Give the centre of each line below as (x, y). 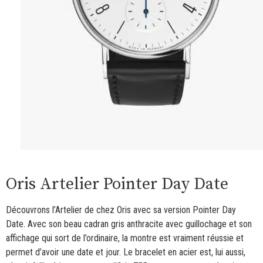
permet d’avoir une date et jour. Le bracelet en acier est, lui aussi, (126, 252)
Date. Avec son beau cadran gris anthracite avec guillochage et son (129, 224)
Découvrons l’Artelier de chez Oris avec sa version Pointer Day (121, 210)
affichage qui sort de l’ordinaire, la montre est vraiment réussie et (125, 238)
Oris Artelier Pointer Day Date (117, 184)
